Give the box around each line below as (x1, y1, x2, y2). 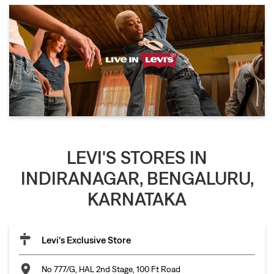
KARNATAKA (87, 188, 187, 209)
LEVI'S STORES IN (67, 146, 207, 168)
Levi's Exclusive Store (42, 234, 131, 245)
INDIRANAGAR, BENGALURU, (20, 167, 254, 188)
